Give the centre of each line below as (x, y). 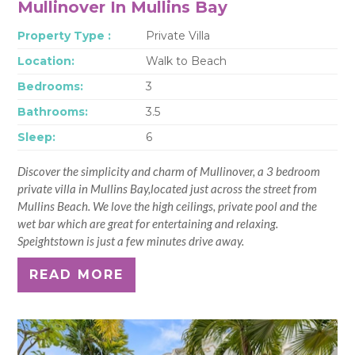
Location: (46, 61)
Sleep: (37, 137)
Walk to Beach (186, 61)
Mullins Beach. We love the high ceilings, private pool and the (168, 206)
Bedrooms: (51, 86)
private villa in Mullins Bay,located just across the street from (168, 188)
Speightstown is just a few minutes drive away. (131, 240)
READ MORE (77, 274)
